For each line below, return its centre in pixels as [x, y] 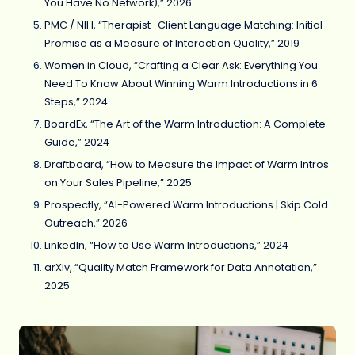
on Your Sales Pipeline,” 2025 [118, 183]
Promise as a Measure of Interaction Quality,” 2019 [172, 43]
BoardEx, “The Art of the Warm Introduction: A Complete [185, 124]
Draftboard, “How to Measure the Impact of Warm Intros [187, 165]
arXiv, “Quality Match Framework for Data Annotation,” [181, 268]
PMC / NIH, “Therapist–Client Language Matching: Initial [183, 25]
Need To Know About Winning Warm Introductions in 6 [181, 83]
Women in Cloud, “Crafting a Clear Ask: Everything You [181, 65]
